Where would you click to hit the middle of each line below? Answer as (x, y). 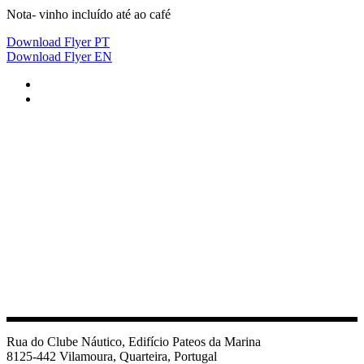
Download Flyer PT (58, 41)
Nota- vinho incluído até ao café (89, 14)
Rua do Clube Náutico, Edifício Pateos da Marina (134, 341)
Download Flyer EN (59, 56)
